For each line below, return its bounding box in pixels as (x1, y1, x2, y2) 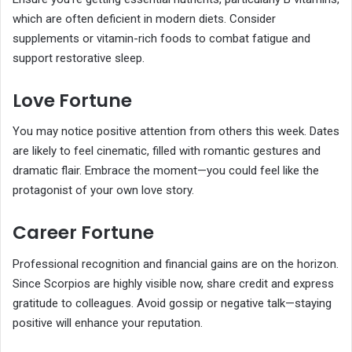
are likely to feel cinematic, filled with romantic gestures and (13, 144, 321, 159)
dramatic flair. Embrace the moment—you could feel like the (13, 163, 319, 178)
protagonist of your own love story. (13, 183, 194, 198)
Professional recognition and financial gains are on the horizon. (13, 256, 339, 271)
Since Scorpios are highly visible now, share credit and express (13, 276, 334, 291)
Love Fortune (13, 87, 132, 113)
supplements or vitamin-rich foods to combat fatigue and (13, 31, 310, 46)
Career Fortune (13, 220, 154, 246)
